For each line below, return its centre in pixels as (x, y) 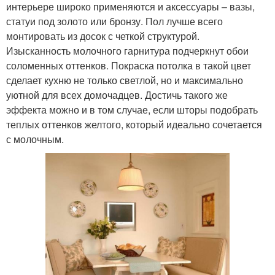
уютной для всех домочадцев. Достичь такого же (117, 95)
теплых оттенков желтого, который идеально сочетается (134, 124)
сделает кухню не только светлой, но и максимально (125, 80)
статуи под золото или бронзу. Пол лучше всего (114, 21)
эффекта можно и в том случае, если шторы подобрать (132, 109)
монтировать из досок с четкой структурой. (103, 36)
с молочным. (35, 139)
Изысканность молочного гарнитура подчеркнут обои (127, 50)
